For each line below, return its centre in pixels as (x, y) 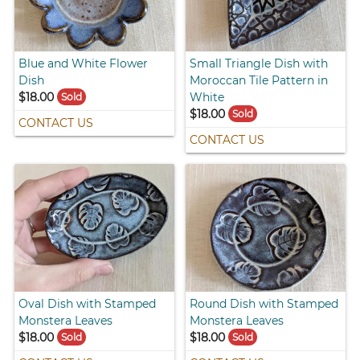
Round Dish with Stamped (264, 304)
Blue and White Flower (84, 64)
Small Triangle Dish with (259, 64)
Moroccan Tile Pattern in (259, 81)
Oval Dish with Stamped (88, 304)
